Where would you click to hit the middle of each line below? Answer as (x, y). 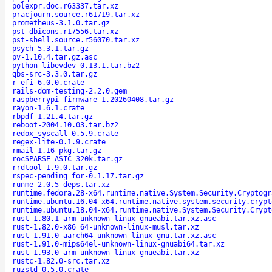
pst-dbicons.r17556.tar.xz (65, 31)
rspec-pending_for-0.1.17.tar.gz (78, 176)
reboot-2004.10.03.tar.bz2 (65, 125)
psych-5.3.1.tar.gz (50, 48)
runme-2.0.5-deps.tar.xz (61, 184)
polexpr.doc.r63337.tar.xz (65, 6)
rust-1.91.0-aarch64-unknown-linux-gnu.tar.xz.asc (114, 235)
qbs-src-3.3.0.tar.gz (55, 74)
